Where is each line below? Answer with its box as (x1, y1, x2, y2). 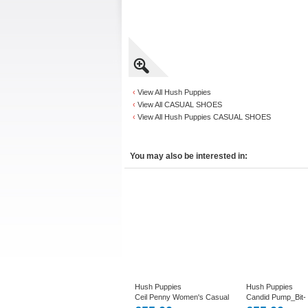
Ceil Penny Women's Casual (135, 293, 229, 301)
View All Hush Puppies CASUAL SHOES (137, 113, 271, 121)
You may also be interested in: (130, 151, 247, 161)
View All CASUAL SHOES (137, 100, 222, 109)
